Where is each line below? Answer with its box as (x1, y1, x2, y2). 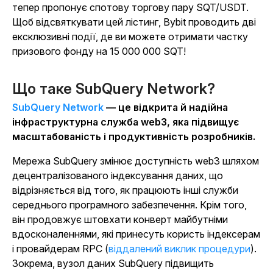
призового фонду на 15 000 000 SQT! (12, 45, 186, 58)
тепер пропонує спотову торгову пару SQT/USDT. (12, 1, 249, 14)
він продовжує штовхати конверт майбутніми (12, 213, 228, 226)
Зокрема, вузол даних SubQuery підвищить (12, 257, 214, 270)
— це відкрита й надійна (104, 101, 228, 114)
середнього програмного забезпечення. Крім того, (12, 199, 247, 211)
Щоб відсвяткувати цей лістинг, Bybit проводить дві (12, 16, 256, 29)
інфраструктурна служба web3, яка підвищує (12, 116, 239, 129)
